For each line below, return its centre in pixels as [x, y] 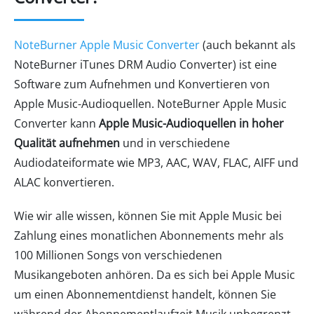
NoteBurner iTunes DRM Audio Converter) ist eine [145, 64]
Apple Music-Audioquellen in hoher [191, 123]
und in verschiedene [175, 143]
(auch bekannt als [248, 45]
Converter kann [56, 123]
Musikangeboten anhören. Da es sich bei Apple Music [155, 275]
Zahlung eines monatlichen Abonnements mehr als [149, 235]
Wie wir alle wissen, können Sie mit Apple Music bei [148, 216]
